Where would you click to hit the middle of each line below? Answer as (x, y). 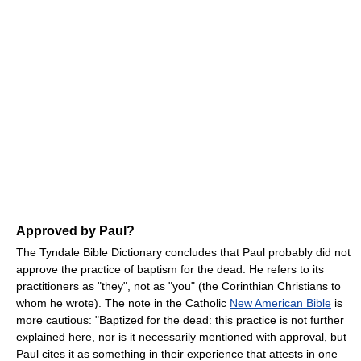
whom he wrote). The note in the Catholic (123, 303)
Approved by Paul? (75, 231)
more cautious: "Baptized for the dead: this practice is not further (180, 320)
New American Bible (280, 303)
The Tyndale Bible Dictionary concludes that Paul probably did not (183, 253)
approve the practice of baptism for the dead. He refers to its (170, 270)
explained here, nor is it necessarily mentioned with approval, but (181, 337)
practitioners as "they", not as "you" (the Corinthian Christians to (178, 286)
